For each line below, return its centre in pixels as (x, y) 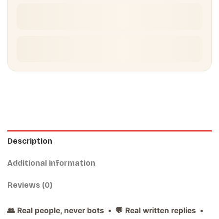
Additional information (51, 163)
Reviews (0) (30, 185)
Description (30, 141)
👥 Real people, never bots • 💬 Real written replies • (106, 210)
